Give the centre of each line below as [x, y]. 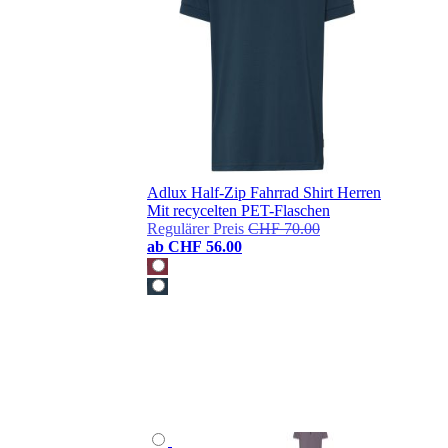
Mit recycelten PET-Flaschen [238, 211]
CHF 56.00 [205, 247]
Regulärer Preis [195, 229]
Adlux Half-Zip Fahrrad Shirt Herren [264, 193]
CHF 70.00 [284, 229]
